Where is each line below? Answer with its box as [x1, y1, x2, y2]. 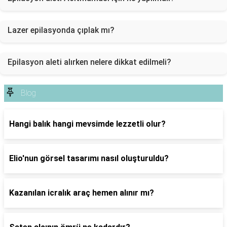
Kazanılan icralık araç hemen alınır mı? [9, 188, 154, 198]
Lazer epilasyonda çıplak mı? [8, 25, 115, 35]
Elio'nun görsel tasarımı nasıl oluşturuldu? [9, 154, 169, 163]
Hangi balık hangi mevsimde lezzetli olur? [9, 119, 166, 129]
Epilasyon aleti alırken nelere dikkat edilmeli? [8, 57, 171, 67]
